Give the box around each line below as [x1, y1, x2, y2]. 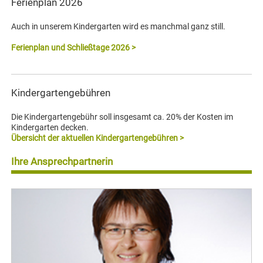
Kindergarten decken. [11, 123, 89, 133]
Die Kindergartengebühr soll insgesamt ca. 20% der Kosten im [11, 112, 234, 122]
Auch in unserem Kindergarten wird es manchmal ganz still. [11, 22, 226, 32]
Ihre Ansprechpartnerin [11, 156, 113, 168]
